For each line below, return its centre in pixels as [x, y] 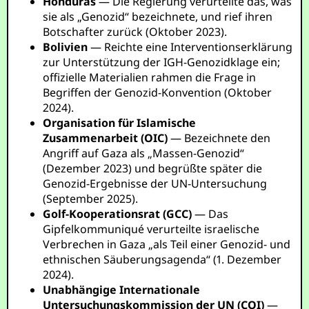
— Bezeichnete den [219, 138]
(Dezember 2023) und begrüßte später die [153, 168]
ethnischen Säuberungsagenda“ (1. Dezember [162, 259]
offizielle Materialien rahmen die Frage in [150, 77]
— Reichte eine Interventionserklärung [190, 47]
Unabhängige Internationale [122, 290]
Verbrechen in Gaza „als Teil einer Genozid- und [167, 244]
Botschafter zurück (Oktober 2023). [135, 32]
